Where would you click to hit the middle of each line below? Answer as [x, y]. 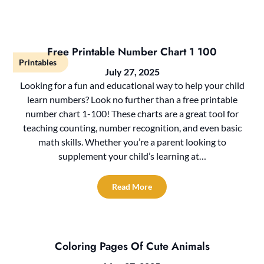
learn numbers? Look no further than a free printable [132, 99]
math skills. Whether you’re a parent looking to [132, 141]
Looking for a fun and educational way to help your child [132, 85]
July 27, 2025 [132, 71]
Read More [132, 186]
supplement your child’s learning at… [132, 156]
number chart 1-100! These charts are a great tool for [132, 113]
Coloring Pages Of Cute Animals [132, 246]
